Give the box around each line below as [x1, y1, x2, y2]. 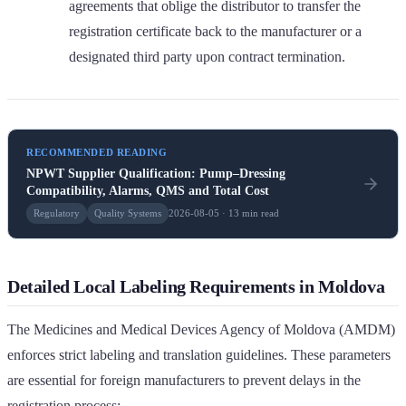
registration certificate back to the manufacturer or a [69, 23, 362, 39]
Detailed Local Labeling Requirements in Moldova [7, 275, 385, 296]
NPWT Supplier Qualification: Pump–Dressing [26, 166, 285, 180]
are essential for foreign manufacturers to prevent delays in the [7, 372, 361, 388]
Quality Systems [94, 207, 161, 218]
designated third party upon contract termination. [69, 48, 345, 64]
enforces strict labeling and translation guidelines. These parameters [7, 346, 391, 362]
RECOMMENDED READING [26, 146, 168, 158]
